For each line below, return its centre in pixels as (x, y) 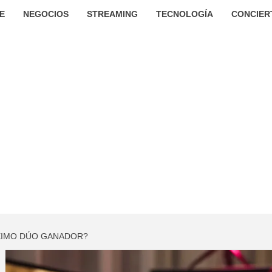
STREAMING (112, 14)
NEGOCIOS (46, 14)
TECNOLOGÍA (184, 14)
